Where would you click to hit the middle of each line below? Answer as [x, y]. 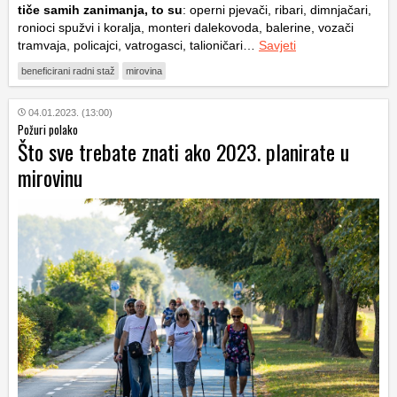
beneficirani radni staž [68, 71]
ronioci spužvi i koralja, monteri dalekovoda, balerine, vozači [186, 28]
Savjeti [277, 46]
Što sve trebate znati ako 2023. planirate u [183, 152]
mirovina [144, 71]
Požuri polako [48, 130]
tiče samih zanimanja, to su [100, 10]
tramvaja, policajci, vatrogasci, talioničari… [138, 46]
